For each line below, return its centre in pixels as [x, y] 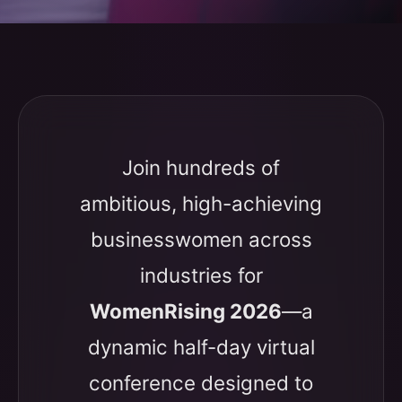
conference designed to [201, 383]
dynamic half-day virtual [201, 347]
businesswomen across [201, 239]
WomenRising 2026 [185, 311]
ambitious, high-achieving [201, 203]
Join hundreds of [201, 167]
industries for [201, 275]
